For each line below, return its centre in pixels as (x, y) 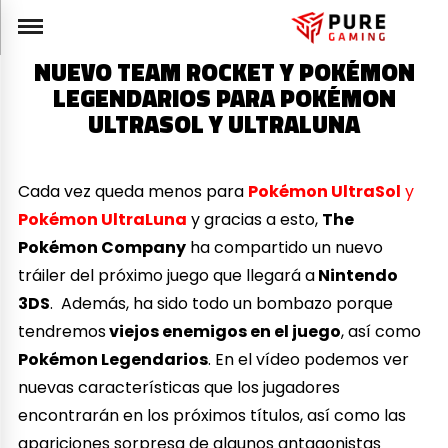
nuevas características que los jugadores (179, 387)
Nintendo (357, 275)
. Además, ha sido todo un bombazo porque (222, 303)
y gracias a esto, (255, 219)
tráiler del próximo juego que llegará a (167, 275)
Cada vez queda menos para (133, 191)
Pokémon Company (102, 247)
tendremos (62, 331)
